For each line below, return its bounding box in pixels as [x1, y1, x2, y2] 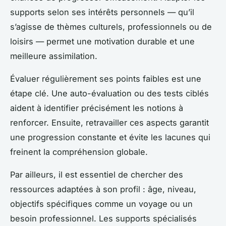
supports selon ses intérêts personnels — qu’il [10, 7, 194, 18]
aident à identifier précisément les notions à [10, 103, 183, 114]
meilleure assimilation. [10, 51, 97, 62]
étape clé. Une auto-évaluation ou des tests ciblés [10, 88, 209, 99]
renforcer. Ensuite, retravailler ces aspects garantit [10, 118, 209, 128]
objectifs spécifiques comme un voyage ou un [10, 199, 193, 209]
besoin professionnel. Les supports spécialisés [10, 213, 197, 224]
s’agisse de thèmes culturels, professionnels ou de [10, 22, 212, 32]
